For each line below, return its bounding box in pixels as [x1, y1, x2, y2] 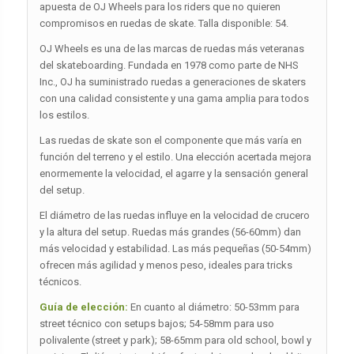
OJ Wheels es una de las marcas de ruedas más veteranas [39, 43, 304, 55]
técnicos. [39, 276, 81, 288]
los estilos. [39, 109, 89, 122]
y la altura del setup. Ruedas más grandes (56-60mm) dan [39, 226, 301, 239]
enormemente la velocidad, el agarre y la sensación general [39, 168, 308, 180]
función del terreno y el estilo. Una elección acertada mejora [39, 151, 311, 164]
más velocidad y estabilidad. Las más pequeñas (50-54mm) [39, 243, 311, 255]
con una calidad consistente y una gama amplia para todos [39, 92, 309, 105]
